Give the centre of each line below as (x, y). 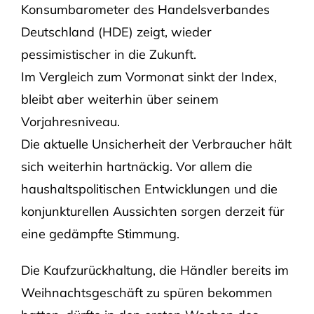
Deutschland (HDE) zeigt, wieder (116, 32)
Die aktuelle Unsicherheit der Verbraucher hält (156, 144)
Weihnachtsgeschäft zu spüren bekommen (146, 293)
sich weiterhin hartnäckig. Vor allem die (136, 167)
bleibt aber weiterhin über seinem (120, 100)
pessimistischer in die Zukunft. (108, 55)
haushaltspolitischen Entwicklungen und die (149, 189)
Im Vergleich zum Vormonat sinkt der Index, (149, 77)
